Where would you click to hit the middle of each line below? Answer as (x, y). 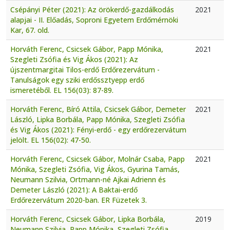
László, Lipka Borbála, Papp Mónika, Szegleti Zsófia (98, 119)
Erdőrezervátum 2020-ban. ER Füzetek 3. (79, 200)
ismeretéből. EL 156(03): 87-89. (62, 90)
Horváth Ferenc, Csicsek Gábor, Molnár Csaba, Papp (98, 159)
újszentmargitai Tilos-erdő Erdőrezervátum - (85, 69)
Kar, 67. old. (30, 30)
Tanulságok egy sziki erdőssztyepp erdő (77, 80)
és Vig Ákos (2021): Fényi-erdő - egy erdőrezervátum (98, 129)
